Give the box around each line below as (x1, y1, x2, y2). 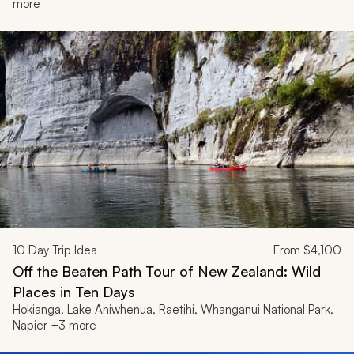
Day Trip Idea (25, 242, 97, 258)
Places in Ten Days (13, 282, 135, 300)
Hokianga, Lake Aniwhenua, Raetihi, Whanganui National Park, (13, 301, 333, 317)
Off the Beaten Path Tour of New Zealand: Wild (13, 262, 321, 280)
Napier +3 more (13, 317, 96, 333)
